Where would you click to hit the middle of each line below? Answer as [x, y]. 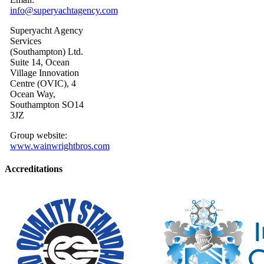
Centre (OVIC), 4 [43, 83]
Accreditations [34, 169]
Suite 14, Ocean [39, 62]
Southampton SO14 [47, 104]
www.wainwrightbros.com [60, 146]
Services [25, 41]
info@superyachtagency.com [64, 10]
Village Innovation [44, 72]
